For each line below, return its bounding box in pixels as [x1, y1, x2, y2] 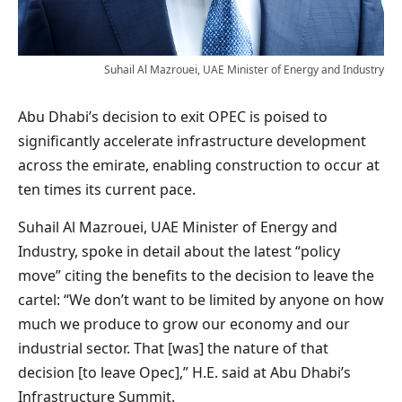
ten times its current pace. [18, 179, 196, 199]
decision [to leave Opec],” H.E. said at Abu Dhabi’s [18, 362, 351, 382]
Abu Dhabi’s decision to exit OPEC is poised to [18, 106, 328, 127]
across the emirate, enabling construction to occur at [18, 154, 380, 175]
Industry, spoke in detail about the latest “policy [18, 240, 340, 261]
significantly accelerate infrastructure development [18, 130, 366, 151]
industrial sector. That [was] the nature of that [18, 337, 328, 358]
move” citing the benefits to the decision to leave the [18, 265, 374, 285]
